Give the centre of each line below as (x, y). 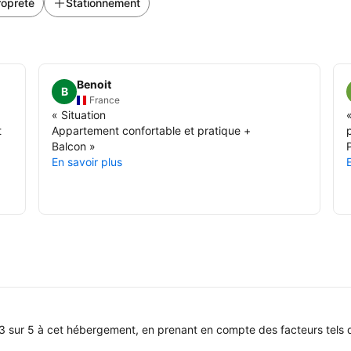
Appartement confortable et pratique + (152, 130)
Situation (84, 114)
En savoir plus (87, 161)
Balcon (69, 146)
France (105, 100)
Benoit (94, 84)
